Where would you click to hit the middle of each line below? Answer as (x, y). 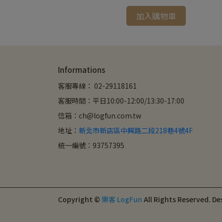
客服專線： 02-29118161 (97, 86)
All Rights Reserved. (177, 199)
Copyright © (79, 199)
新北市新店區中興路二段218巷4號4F (136, 130)
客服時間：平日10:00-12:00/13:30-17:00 (121, 101)
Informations (82, 70)
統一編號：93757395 (91, 145)
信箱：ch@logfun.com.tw (100, 115)
